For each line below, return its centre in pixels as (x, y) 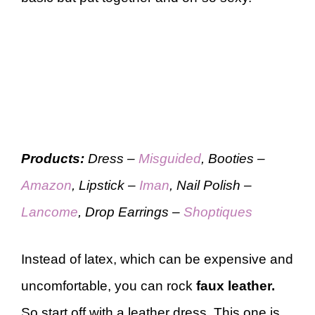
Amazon (46, 185)
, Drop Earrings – (131, 212)
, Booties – (233, 159)
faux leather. (236, 285)
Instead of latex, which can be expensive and (157, 259)
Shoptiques (218, 212)
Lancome (50, 212)
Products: (53, 159)
